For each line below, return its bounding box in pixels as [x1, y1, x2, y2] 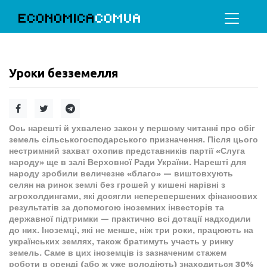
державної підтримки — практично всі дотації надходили [9, 214, 251, 223]
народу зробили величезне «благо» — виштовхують [9, 169, 233, 178]
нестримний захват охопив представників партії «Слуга [9, 146, 245, 156]
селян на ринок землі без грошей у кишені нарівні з [9, 180, 225, 190]
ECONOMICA [18, 10, 95, 26]
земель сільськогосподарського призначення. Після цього [9, 135, 258, 144]
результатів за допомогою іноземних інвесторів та [9, 203, 224, 212]
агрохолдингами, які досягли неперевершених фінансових [9, 191, 257, 201]
